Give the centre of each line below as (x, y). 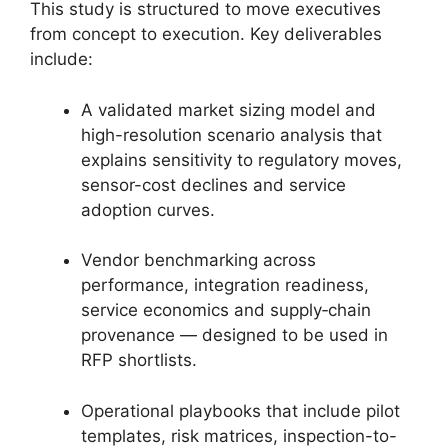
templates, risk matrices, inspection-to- (239, 435)
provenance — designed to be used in (234, 335)
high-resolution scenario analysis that (231, 134)
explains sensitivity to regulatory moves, (241, 159)
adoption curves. (148, 209)
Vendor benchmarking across (198, 260)
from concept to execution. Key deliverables (206, 34)
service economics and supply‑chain (226, 310)
